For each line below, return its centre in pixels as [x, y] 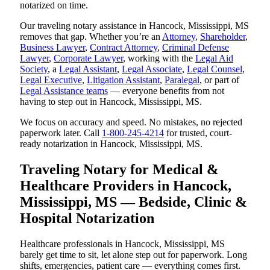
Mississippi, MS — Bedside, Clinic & [133, 202]
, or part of [219, 80]
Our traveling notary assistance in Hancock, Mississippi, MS [134, 25]
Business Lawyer [52, 47]
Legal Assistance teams [64, 90]
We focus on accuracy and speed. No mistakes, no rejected [131, 122]
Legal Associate [152, 69]
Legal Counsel [215, 69]
